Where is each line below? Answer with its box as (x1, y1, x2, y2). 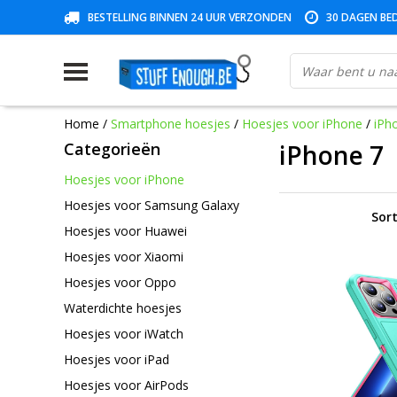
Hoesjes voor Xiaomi (64, 247, 183, 265)
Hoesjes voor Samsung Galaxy (64, 196, 239, 214)
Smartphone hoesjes (111, 114, 230, 132)
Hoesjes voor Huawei (64, 222, 187, 239)
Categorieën (64, 138, 160, 160)
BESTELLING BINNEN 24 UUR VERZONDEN (88, 10, 292, 25)
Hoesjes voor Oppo (64, 273, 176, 291)
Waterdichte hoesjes (64, 299, 182, 316)
